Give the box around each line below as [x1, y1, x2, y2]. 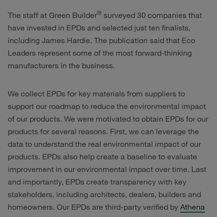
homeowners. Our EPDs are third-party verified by [8, 201, 180, 212]
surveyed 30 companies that [102, 10, 202, 20]
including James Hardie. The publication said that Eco [8, 35, 195, 45]
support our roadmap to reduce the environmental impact [8, 101, 206, 111]
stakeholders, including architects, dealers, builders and [8, 189, 201, 199]
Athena [180, 201, 205, 212]
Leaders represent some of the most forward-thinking [8, 47, 192, 58]
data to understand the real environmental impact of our [8, 139, 201, 149]
